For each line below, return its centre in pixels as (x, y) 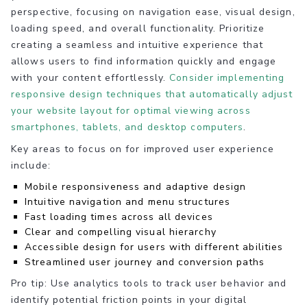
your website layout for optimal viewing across (131, 111)
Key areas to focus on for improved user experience (143, 149)
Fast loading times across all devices (119, 217)
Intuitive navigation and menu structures (127, 202)
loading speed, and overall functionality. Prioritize (138, 29)
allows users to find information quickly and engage (144, 62)
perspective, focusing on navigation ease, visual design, (153, 12)
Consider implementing (227, 78)
